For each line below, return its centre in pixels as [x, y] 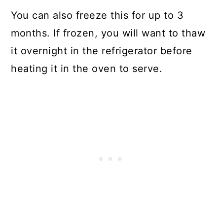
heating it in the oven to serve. [87, 69]
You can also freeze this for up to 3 [97, 16]
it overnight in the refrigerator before [102, 51]
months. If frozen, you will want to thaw [108, 33]
